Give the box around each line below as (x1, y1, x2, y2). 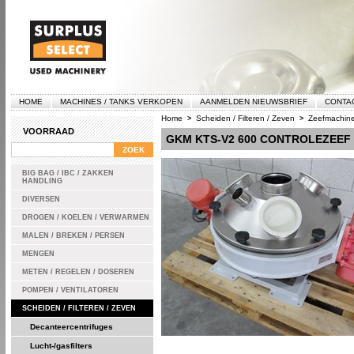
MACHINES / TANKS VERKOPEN (59, 97, 183, 106)
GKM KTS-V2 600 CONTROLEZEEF (165, 133, 351, 145)
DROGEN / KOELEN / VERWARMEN (21, 213, 149, 221)
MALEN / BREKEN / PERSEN (21, 232, 125, 239)
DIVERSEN (21, 195, 60, 203)
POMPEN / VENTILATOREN (21, 286, 119, 294)
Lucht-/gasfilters (29, 341, 92, 350)
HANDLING (21, 177, 62, 185)
